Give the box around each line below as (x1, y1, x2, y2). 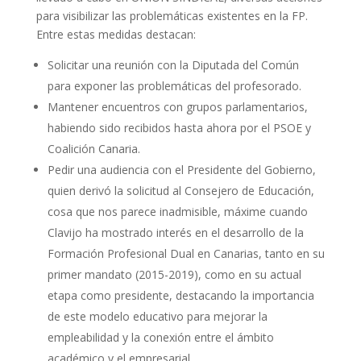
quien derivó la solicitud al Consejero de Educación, (47, 183, 314, 198)
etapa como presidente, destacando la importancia (47, 288, 314, 303)
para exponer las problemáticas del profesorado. (47, 78, 301, 93)
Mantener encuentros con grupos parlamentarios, (47, 99, 308, 114)
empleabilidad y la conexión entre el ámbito (47, 330, 274, 345)
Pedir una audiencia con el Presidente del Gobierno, (47, 162, 316, 177)
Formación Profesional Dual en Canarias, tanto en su (47, 246, 325, 261)
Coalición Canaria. (47, 141, 140, 156)
